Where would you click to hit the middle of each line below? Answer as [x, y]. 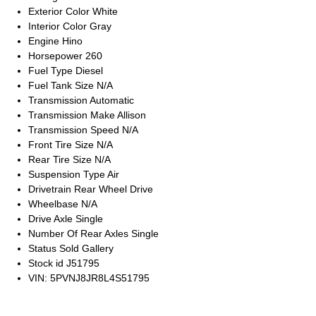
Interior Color [59, 26]
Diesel [89, 71]
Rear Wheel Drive [114, 189]
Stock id [47, 263]
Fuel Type [52, 71]
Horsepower [57, 56]
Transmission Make [73, 115]
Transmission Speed [75, 130]
